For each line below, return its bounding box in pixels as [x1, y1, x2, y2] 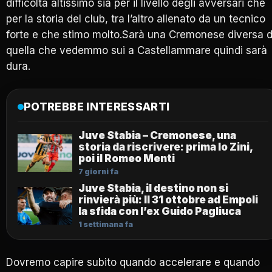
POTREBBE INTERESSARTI [24, 100, 170, 114]
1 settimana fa [78, 220, 133, 229]
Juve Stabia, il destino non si [78, 182, 228, 195]
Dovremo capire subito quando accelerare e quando [6, 256, 260, 269]
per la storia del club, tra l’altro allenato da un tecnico [6, 13, 265, 25]
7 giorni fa [78, 167, 118, 177]
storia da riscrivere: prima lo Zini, [78, 141, 253, 154]
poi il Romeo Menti [78, 152, 175, 165]
